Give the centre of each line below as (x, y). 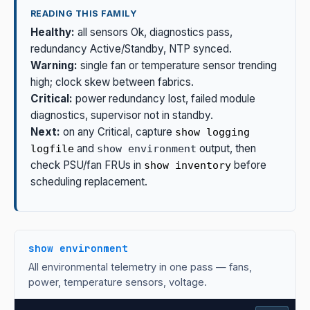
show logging (212, 132)
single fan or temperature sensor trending (177, 65)
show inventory (188, 165)
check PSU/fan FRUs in (87, 165)
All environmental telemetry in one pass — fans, (140, 267)
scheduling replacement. (89, 181)
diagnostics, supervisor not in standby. (122, 115)
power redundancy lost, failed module (164, 98)
